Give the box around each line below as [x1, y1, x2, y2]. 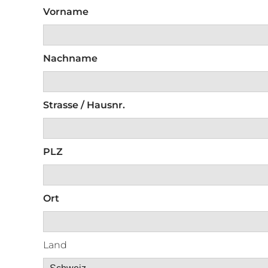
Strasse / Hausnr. [43, 99, 125, 111]
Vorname [43, 6, 89, 18]
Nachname [43, 53, 98, 65]
